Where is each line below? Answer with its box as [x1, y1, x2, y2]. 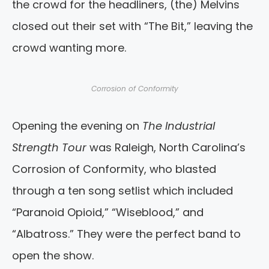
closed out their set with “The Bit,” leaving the [12, 19, 253, 34]
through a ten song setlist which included [12, 183, 233, 199]
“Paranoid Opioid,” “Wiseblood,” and [12, 205, 204, 220]
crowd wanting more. [12, 40, 126, 56]
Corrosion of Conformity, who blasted [12, 162, 216, 177]
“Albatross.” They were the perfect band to [12, 226, 241, 242]
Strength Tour [12, 140, 86, 156]
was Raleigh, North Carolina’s [86, 140, 246, 156]
